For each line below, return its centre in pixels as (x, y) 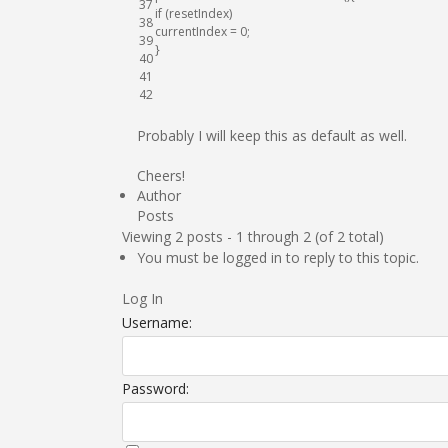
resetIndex (199, 13)
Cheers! (161, 175)
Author (159, 195)
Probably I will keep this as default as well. (272, 135)
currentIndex (191, 31)
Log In (142, 298)
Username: (157, 322)
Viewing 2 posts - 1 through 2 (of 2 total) (253, 236)
